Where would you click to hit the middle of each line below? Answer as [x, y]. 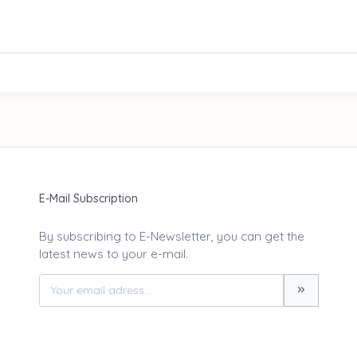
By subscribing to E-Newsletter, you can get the [171, 237]
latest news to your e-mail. [113, 254]
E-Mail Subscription [88, 199]
